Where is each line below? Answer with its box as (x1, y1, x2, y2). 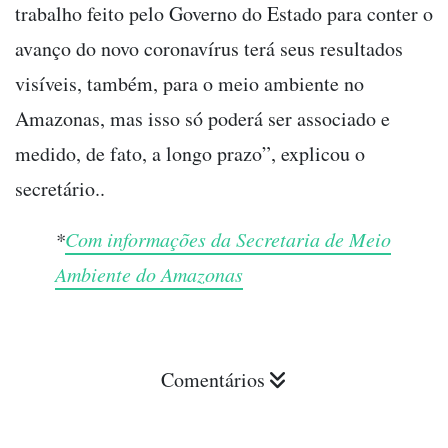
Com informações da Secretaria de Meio (65, 225, 391, 252)
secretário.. (15, 174, 105, 202)
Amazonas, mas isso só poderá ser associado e (15, 104, 390, 132)
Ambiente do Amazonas (55, 260, 243, 287)
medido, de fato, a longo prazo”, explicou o (15, 139, 365, 167)
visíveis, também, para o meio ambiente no (15, 69, 364, 97)
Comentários (161, 365, 265, 393)
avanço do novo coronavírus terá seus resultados (15, 34, 403, 62)
